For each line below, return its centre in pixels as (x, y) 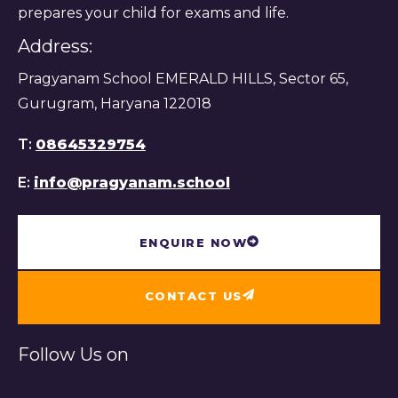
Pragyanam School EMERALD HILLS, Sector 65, (183, 78)
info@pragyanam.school (132, 182)
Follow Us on (73, 354)
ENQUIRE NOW (193, 242)
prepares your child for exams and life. (153, 12)
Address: (55, 46)
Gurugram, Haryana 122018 (115, 103)
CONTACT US (193, 295)
